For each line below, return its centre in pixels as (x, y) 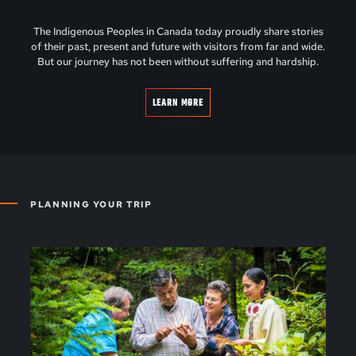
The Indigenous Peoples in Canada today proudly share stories (178, 31)
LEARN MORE (178, 103)
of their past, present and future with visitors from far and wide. (178, 46)
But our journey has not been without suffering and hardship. (178, 61)
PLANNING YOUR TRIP (91, 204)
